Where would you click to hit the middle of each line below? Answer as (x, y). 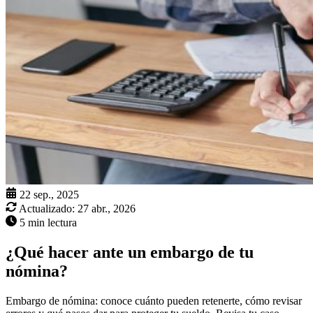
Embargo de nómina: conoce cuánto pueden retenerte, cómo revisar (154, 301)
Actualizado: (47, 209)
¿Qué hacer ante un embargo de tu (130, 253)
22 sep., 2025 (49, 195)
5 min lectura (48, 223)
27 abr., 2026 (107, 209)
